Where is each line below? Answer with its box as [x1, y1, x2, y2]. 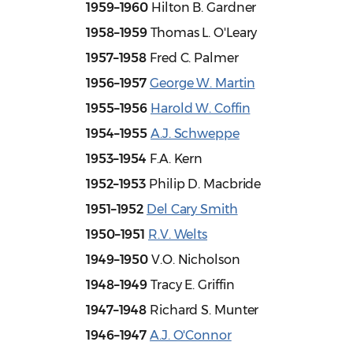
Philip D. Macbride [146, 176, 262, 192]
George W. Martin [150, 76, 255, 91]
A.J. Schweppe [150, 126, 240, 142]
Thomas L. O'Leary [147, 25, 258, 41]
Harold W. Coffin [150, 101, 251, 117]
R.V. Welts [148, 227, 208, 243]
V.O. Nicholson [148, 252, 240, 268]
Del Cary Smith [147, 202, 238, 217]
